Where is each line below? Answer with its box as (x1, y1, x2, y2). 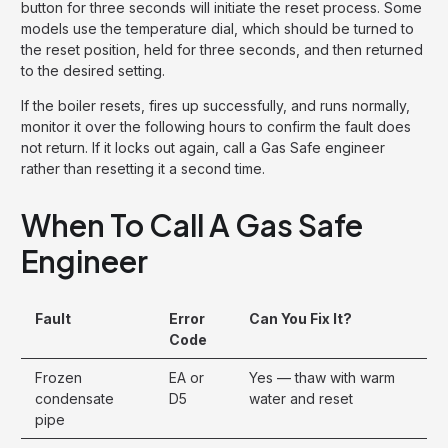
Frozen (35, 368, 82, 386)
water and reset (249, 389, 353, 407)
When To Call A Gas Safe (21, 205, 363, 244)
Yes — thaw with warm (249, 368, 395, 386)
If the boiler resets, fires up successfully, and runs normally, (21, 96, 410, 114)
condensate (35, 389, 114, 407)
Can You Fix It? (249, 309, 352, 327)
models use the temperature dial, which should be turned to (21, 19, 414, 37)
